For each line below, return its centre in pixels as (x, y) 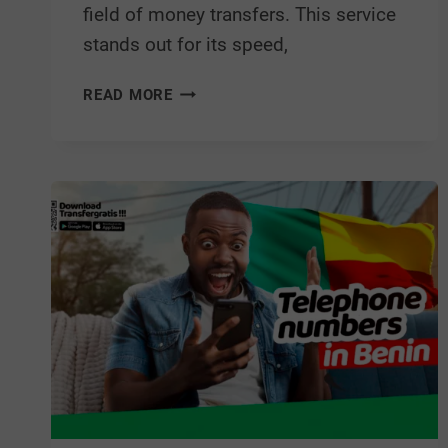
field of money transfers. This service (239, 15)
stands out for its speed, (185, 45)
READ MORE (128, 95)
